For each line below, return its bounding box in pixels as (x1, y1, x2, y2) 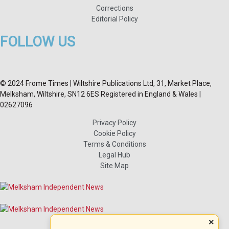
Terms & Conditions (83, 140, 146, 148)
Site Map (100, 161, 129, 170)
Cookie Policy (93, 129, 136, 138)
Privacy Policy (93, 118, 136, 127)
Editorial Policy (91, 14, 138, 23)
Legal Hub (99, 150, 130, 159)
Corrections (96, 4, 133, 12)
